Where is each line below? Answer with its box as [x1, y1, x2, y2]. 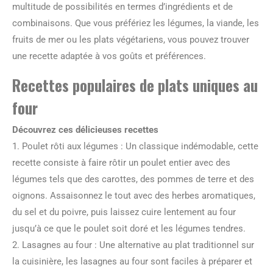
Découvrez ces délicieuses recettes [12, 124, 158, 135]
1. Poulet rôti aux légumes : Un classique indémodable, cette [12, 141, 258, 152]
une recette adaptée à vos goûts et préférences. [12, 51, 206, 62]
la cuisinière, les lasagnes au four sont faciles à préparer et [12, 256, 252, 267]
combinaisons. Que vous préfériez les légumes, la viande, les [12, 18, 259, 29]
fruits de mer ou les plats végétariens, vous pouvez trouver [12, 34, 249, 45]
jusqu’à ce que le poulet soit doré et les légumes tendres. [12, 223, 246, 234]
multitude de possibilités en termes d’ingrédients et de [12, 1, 233, 12]
